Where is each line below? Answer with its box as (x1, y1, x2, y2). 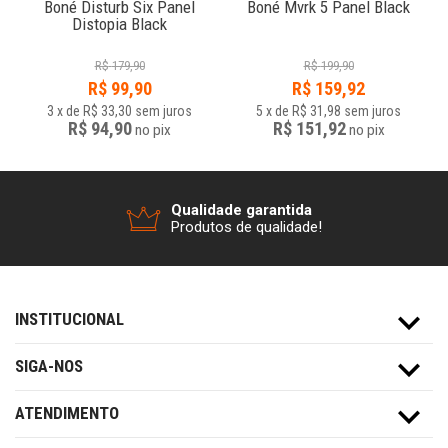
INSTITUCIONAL (15, 309, 124, 329)
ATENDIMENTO (15, 403, 119, 423)
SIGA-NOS (15, 356, 83, 376)
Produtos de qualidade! (171, 217, 322, 236)
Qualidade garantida (171, 200, 312, 219)
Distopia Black (72, 14, 167, 34)
